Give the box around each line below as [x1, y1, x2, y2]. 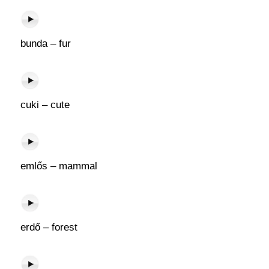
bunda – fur [20, 38, 71, 49]
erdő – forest [20, 222, 77, 233]
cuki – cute [20, 99, 70, 110]
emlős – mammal [20, 160, 97, 172]
